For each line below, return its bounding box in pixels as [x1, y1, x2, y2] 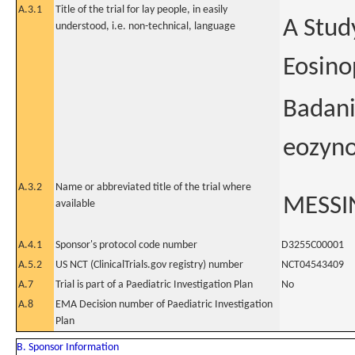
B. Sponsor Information [17, 342, 119, 353]
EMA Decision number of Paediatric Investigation [55, 299, 273, 311]
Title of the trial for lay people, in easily [55, 4, 227, 16]
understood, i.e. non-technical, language [55, 21, 235, 32]
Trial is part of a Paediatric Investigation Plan [55, 279, 253, 291]
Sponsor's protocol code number [55, 239, 197, 251]
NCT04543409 [281, 259, 344, 271]
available [55, 198, 95, 210]
